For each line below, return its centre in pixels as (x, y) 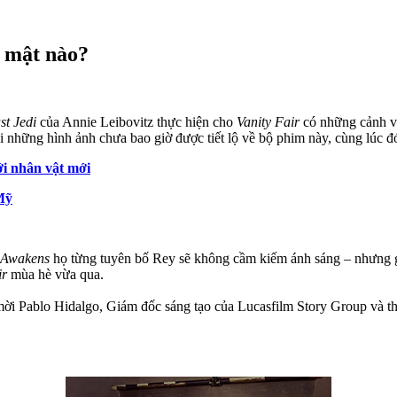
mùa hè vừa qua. (55, 274)
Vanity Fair (270, 121)
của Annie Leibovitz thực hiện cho (136, 121)
